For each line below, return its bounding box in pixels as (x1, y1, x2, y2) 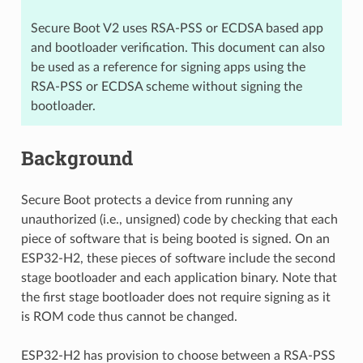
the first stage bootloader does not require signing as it (20, 290, 331, 304)
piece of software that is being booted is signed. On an (20, 232, 330, 246)
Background (20, 144, 133, 171)
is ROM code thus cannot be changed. (20, 310, 237, 323)
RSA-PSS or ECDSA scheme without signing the (30, 79, 302, 93)
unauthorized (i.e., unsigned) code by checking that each (20, 212, 338, 226)
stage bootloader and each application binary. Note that (20, 271, 337, 284)
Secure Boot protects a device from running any (20, 193, 293, 207)
